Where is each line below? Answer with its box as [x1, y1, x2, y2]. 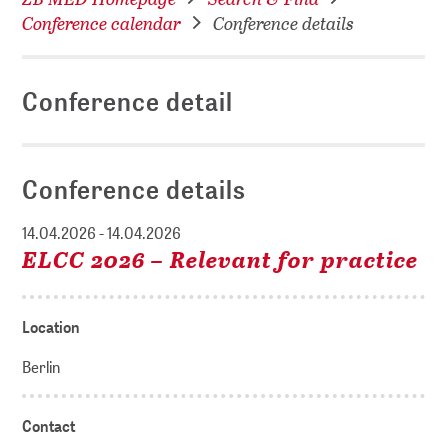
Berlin [22, 356, 61, 378]
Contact [22, 415, 76, 437]
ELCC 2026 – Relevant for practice [22, 243, 419, 276]
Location [22, 316, 81, 338]
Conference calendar [22, 10, 182, 36]
